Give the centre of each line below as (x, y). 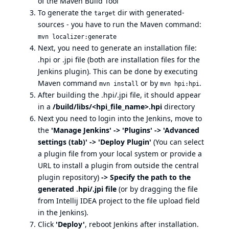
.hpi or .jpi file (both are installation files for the (119, 60)
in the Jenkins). (63, 212)
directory (178, 107)
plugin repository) (70, 177)
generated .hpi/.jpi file (77, 189)
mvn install (119, 84)
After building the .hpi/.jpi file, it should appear (119, 95)
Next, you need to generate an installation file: (117, 48)
